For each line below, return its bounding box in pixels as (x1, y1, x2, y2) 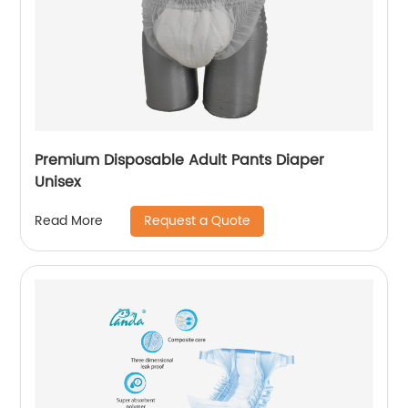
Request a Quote (144, 209, 251, 231)
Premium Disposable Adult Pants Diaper (35, 148, 325, 172)
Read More (35, 210, 104, 232)
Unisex (35, 169, 82, 194)
